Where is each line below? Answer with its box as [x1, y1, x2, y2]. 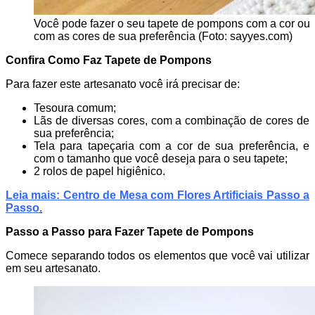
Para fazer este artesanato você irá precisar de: [6, 78, 240, 91]
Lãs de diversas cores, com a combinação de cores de [34, 115, 309, 127]
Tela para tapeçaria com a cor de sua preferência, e [34, 140, 309, 153]
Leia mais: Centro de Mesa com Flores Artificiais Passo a [6, 189, 309, 202]
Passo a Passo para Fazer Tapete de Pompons [6, 226, 254, 238]
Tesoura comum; [34, 102, 116, 115]
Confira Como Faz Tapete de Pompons [6, 54, 212, 67]
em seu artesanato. [6, 262, 101, 275]
